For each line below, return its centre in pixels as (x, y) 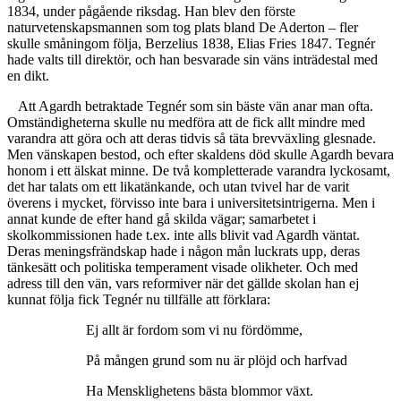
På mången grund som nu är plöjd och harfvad (217, 361)
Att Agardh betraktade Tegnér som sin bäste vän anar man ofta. (196, 107)
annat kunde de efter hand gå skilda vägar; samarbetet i (162, 219)
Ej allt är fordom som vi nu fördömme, (194, 330)
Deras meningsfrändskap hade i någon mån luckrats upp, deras (183, 252)
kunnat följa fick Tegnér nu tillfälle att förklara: (139, 300)
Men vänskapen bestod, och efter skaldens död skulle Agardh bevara (200, 155)
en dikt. (28, 76)
